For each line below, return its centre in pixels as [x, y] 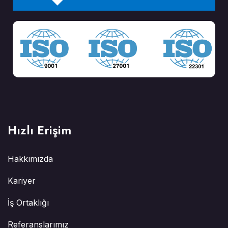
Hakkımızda [30, 159]
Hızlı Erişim [39, 130]
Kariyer [22, 181]
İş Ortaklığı [28, 203]
